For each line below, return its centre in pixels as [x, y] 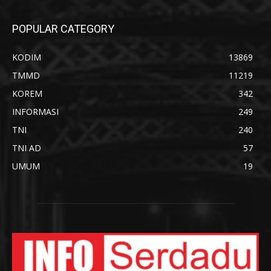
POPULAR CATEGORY [63, 28]
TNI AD [27, 148]
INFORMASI [35, 111]
